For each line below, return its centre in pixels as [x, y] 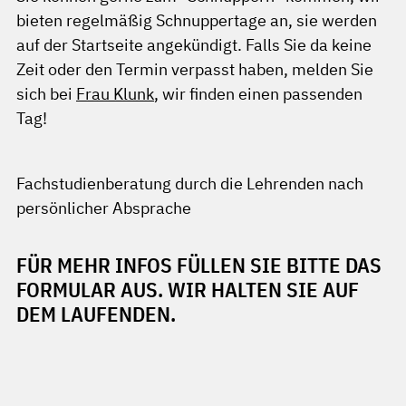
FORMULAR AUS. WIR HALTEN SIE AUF [188, 290]
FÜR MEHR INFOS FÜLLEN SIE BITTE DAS [199, 265]
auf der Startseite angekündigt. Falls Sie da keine [194, 45]
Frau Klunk [115, 94]
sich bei [46, 94]
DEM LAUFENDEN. [96, 314]
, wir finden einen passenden [258, 94]
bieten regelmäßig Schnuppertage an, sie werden [197, 20]
